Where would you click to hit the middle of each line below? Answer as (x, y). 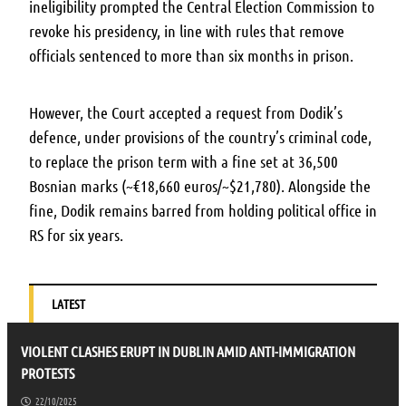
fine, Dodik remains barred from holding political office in (203, 211)
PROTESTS (48, 373)
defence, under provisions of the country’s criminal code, (200, 137)
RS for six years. (76, 235)
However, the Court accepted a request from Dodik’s (186, 113)
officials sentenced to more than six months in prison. (191, 56)
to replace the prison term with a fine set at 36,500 (184, 162)
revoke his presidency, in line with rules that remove (187, 31)
